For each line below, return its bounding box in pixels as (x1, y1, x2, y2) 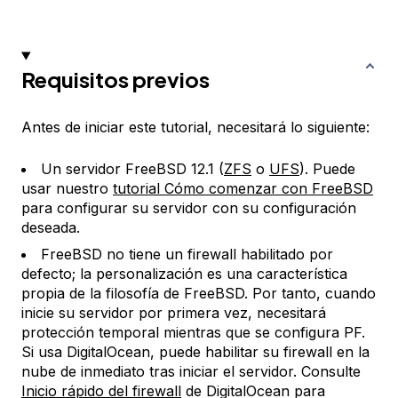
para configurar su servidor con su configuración (21, 199, 356, 218)
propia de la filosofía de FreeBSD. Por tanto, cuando (21, 284, 376, 303)
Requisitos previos (21, 66, 210, 93)
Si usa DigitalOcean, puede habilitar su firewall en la (21, 343, 370, 362)
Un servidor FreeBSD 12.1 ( (41, 160, 224, 179)
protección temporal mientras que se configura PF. (21, 323, 365, 342)
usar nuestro (21, 179, 113, 198)
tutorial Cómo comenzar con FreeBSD (113, 179, 373, 198)
